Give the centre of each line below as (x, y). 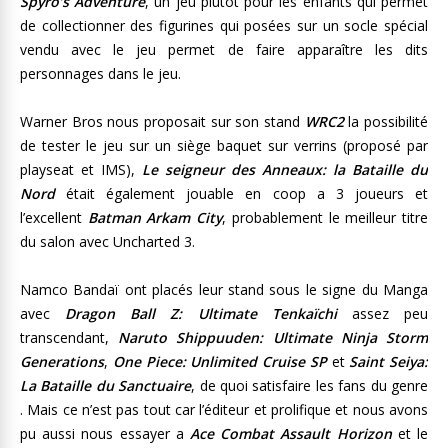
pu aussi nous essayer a (105, 433)
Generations (62, 361)
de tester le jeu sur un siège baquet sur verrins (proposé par (224, 145)
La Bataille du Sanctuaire (106, 385)
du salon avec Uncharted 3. (107, 241)
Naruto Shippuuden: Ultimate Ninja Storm (273, 337)
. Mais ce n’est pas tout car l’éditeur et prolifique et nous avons (224, 409)
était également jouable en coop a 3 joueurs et (241, 193)
